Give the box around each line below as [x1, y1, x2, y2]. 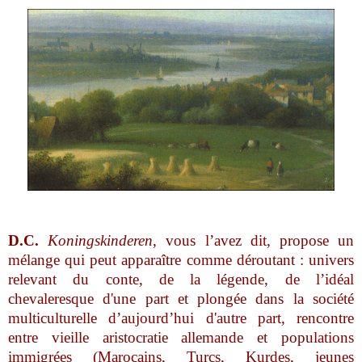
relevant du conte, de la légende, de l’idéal [8, 270, 354, 288]
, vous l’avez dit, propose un [153, 231, 354, 249]
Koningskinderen [39, 231, 154, 249]
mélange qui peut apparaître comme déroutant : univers [8, 250, 354, 268]
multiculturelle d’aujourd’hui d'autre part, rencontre [8, 309, 354, 326]
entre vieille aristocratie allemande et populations [8, 328, 354, 346]
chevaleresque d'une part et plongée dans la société [8, 289, 354, 307]
